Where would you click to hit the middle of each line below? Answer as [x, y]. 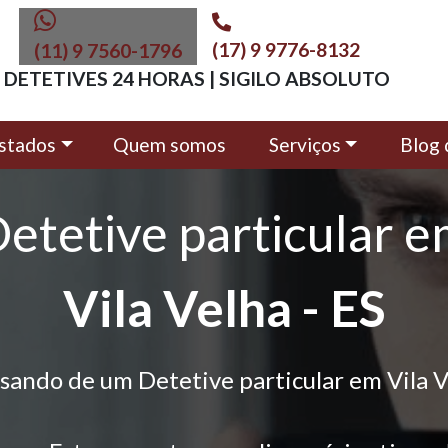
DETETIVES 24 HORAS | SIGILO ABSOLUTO [196, 78]
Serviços [304, 144]
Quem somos [169, 144]
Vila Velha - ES [224, 308]
